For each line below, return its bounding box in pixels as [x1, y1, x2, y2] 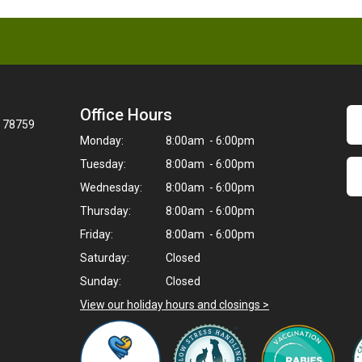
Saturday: [80, 251, 129, 264]
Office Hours [80, 105, 172, 124]
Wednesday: [80, 181, 142, 194]
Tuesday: [80, 158, 126, 170]
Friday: [80, 228, 113, 241]
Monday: [80, 134, 124, 147]
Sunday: [80, 275, 121, 288]
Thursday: [80, 204, 131, 217]
